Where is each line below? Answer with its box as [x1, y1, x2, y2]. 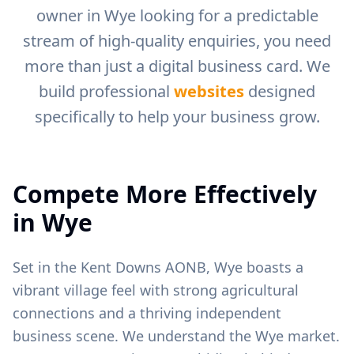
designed [244, 81, 315, 102]
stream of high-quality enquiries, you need [23, 30, 331, 51]
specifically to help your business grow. [34, 106, 320, 127]
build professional [39, 81, 174, 102]
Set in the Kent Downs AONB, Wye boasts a [13, 258, 303, 277]
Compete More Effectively [13, 178, 317, 210]
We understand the [119, 326, 255, 345]
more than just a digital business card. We [24, 55, 330, 77]
